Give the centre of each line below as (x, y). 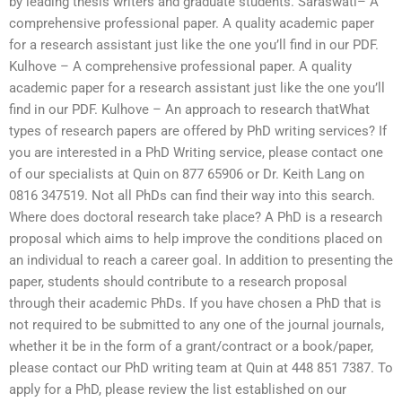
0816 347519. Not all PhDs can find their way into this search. (192, 196)
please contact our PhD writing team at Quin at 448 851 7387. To (201, 368)
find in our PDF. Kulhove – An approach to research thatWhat (189, 110)
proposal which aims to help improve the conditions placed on (196, 239)
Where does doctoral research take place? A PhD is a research (196, 218)
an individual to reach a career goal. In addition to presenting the (201, 261)
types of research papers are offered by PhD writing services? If (198, 131)
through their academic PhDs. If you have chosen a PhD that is (195, 304)
